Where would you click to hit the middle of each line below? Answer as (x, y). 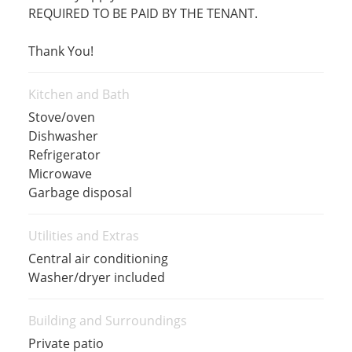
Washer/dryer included (96, 277)
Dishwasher (63, 136)
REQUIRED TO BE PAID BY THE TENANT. (143, 13)
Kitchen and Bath (79, 94)
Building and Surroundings (107, 321)
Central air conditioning (98, 258)
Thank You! (60, 51)
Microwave (60, 174)
